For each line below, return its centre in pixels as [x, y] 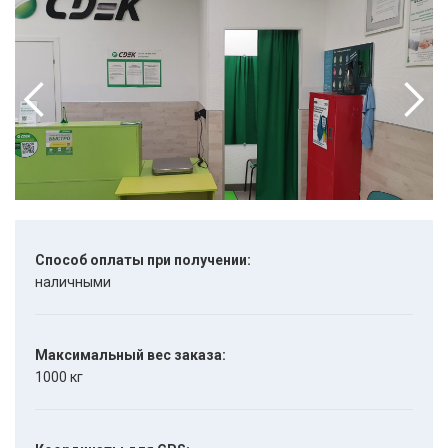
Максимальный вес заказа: [130, 355]
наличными [73, 282]
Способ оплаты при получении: [143, 260]
